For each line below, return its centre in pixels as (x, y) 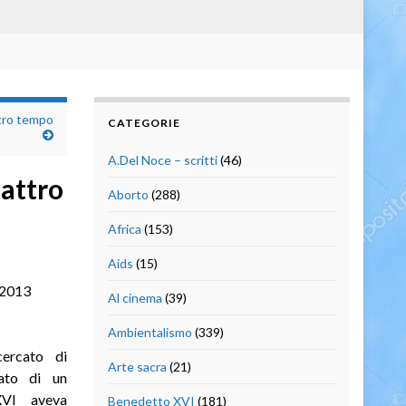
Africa (124, 228)
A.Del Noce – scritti (162, 159)
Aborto (128, 194)
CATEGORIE (144, 122)
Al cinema (135, 297)
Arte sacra (137, 366)
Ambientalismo (150, 332)
